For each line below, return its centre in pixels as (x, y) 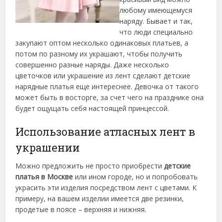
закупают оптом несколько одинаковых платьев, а (102, 43)
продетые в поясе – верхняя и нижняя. (81, 209)
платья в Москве (44, 177)
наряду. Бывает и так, (156, 21)
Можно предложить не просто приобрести (90, 166)
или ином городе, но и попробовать (136, 177)
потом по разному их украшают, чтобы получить (99, 54)
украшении (48, 147)
